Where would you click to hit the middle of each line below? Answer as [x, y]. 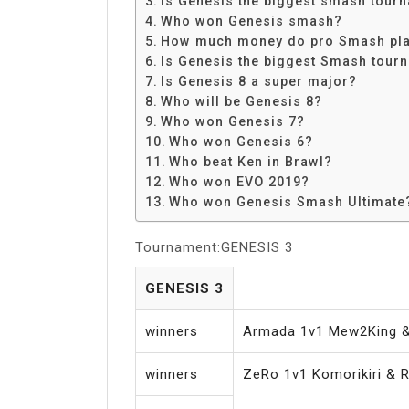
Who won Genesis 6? [241, 141]
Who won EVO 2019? [239, 181]
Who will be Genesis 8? [241, 101]
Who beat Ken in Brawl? [250, 161]
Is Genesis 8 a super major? [258, 81]
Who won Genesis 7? [232, 121]
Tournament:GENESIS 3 [214, 247]
